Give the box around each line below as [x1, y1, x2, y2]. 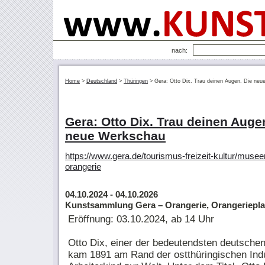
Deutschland [86, 78, 117, 84]
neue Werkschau [65, 129, 166, 143]
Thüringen [124, 78, 148, 84]
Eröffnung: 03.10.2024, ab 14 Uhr [68, 213, 214, 225]
